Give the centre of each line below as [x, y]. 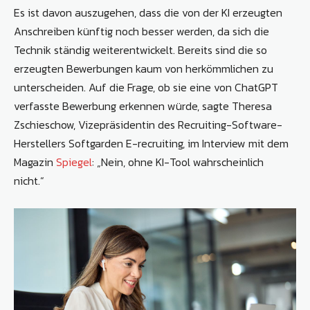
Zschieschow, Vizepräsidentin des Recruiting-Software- [148, 125]
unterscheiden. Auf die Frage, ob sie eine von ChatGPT [146, 88]
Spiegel [74, 162]
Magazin [35, 162]
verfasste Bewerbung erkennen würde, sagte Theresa [143, 106]
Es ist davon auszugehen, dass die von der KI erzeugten [148, 13]
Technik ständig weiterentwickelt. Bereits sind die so [140, 50]
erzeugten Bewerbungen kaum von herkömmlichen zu [144, 69]
